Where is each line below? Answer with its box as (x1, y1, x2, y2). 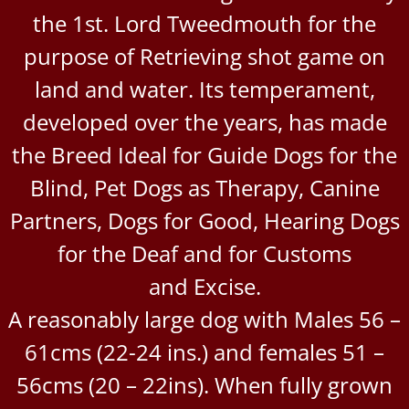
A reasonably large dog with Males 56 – (8, 303, 401, 334)
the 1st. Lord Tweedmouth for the (33, 7, 376, 38)
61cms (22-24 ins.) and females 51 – (25, 336, 384, 367)
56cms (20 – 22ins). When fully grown (16, 369, 393, 400)
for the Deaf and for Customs (58, 237, 351, 268)
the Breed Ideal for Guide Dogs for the (12, 139, 397, 170)
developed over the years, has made (22, 106, 387, 137)
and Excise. (148, 270, 261, 301)
